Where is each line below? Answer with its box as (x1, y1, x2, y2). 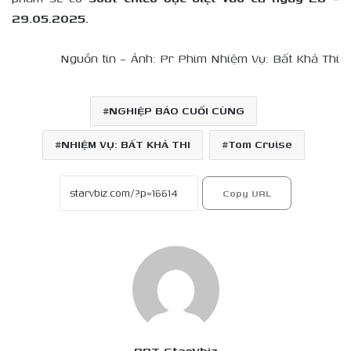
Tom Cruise (228, 136, 292, 152)
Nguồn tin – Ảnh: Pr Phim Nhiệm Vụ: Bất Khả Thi (60, 49, 339, 67)
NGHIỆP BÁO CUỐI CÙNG (109, 103, 244, 118)
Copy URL (223, 186, 271, 201)
